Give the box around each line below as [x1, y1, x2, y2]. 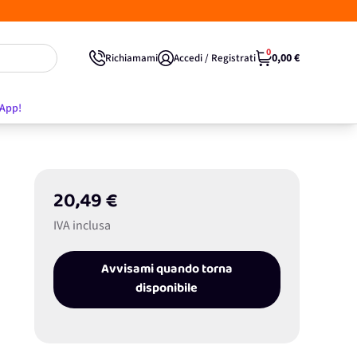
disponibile [135, 277, 198, 302]
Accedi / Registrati [174, 50, 256, 65]
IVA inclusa [53, 217, 111, 234]
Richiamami [105, 50, 158, 65]
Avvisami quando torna [100, 257, 233, 283]
